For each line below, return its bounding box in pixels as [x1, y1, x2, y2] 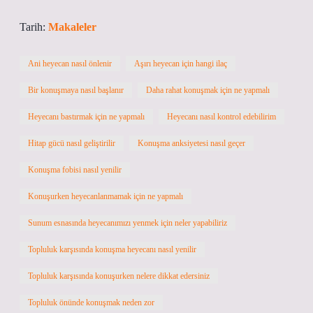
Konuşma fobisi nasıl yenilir [28, 165, 122, 175]
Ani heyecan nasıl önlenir [28, 59, 112, 68]
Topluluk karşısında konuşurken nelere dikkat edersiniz [28, 271, 210, 281]
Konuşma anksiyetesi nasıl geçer [138, 138, 245, 148]
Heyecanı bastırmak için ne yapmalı [28, 112, 145, 122]
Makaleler [48, 21, 96, 33]
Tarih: [20, 21, 48, 33]
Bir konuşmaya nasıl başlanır [28, 85, 124, 95]
